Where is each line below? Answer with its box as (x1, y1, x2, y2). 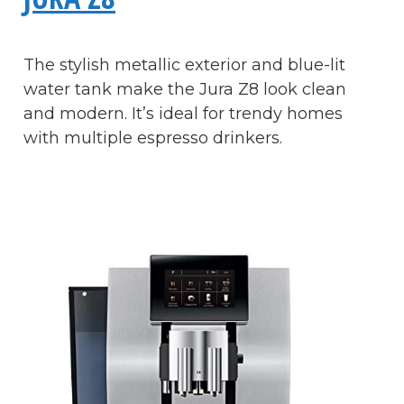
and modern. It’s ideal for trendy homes (23, 103, 343, 124)
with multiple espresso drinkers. (23, 127, 287, 148)
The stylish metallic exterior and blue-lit (23, 54, 345, 75)
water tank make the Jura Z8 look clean (23, 78, 346, 99)
